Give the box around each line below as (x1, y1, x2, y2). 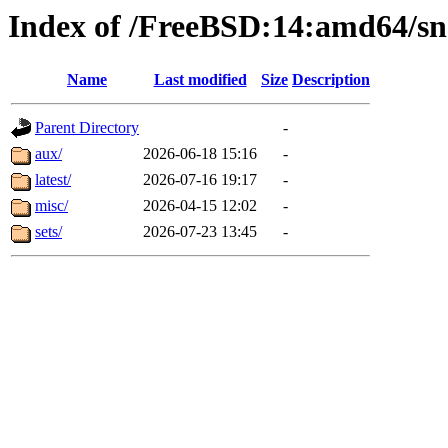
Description (292, 71, 370, 89)
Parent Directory (35, 119, 139, 137)
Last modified (153, 71, 247, 89)
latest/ (35, 171, 71, 189)
